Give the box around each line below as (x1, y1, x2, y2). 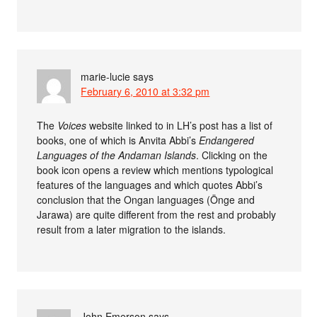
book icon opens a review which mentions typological (37, 162, 274, 177)
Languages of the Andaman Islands (37, 147, 197, 162)
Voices (57, 117, 87, 132)
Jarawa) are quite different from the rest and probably (37, 207, 277, 221)
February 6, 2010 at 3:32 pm (81, 83, 210, 98)
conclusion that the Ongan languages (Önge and (37, 192, 255, 207)
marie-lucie (81, 69, 131, 83)
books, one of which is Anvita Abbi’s (37, 132, 200, 147)
